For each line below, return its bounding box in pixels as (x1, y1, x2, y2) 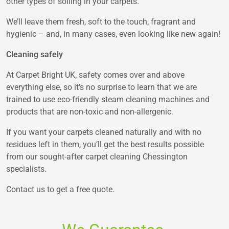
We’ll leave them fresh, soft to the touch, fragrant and (6, 17, 196, 27)
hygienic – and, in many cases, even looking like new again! (6, 29, 220, 39)
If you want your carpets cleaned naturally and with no (6, 127, 201, 138)
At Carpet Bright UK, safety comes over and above (6, 70, 185, 80)
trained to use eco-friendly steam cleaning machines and (6, 95, 210, 105)
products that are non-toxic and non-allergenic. (6, 107, 173, 117)
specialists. (6, 164, 47, 174)
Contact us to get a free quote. (6, 185, 114, 195)
